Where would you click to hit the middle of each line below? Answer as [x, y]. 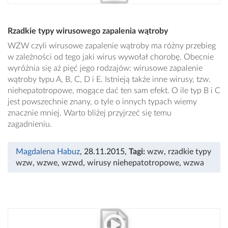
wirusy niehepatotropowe [133, 163]
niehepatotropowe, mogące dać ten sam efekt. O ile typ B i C [114, 91]
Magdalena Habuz [48, 152]
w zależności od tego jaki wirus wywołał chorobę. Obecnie [111, 57]
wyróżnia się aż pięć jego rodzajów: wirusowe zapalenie [105, 68]
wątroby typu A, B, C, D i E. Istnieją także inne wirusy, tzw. [109, 80]
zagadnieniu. [30, 124]
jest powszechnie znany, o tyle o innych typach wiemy [102, 102]
